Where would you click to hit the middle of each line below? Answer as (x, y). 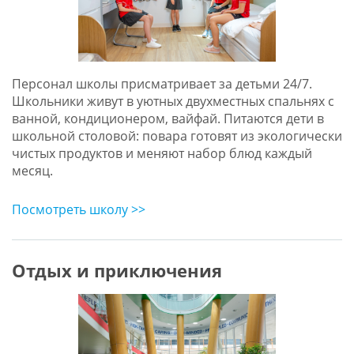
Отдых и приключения (117, 271)
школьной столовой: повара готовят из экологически (177, 136)
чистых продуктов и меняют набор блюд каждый (162, 154)
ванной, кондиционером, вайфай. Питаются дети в (168, 119)
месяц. (32, 171)
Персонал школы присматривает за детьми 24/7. (162, 84)
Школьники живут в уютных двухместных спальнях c (173, 102)
